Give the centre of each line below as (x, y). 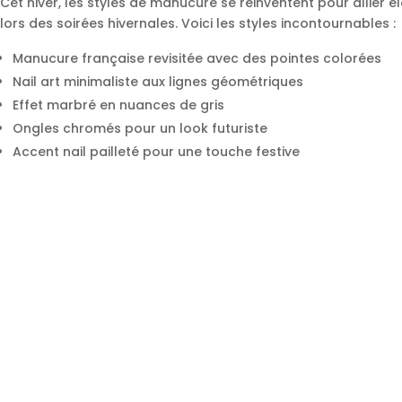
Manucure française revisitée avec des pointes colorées (197, 59)
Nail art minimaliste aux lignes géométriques (158, 82)
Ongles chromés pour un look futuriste (140, 129)
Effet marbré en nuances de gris (118, 105)
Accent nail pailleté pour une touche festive (156, 152)
